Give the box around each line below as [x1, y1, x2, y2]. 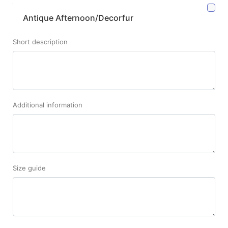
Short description [13, 38, 68, 46]
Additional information [13, 101, 82, 109]
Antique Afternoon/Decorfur [23, 13, 133, 23]
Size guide [13, 164, 46, 173]
